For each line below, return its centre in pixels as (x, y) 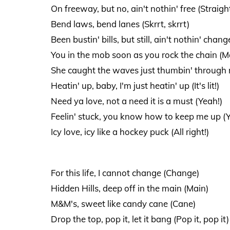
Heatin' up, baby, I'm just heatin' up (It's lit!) (135, 85)
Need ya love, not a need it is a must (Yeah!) (136, 101)
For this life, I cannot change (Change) (125, 172)
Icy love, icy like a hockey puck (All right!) (130, 131)
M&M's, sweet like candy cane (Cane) (123, 203)
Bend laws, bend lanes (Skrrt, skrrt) (120, 24)
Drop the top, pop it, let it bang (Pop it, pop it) (140, 219)
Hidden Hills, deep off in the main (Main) (129, 188)
